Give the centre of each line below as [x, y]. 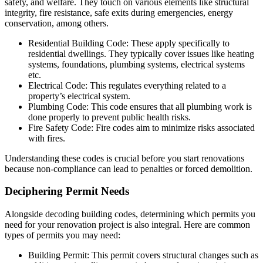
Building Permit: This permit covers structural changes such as [143, 255]
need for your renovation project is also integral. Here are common [127, 225]
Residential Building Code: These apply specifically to [129, 43]
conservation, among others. [57, 23]
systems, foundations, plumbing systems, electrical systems [136, 64]
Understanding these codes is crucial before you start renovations [124, 158]
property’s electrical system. [79, 96]
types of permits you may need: [63, 235]
